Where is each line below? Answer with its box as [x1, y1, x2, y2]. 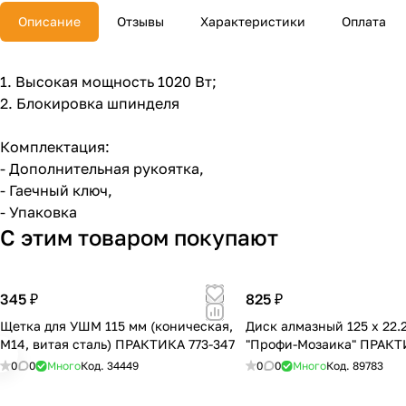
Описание [18, 14, 81, 30]
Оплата [342, 14, 386, 30]
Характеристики [200, 14, 305, 30]
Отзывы [117, 14, 164, 30]
